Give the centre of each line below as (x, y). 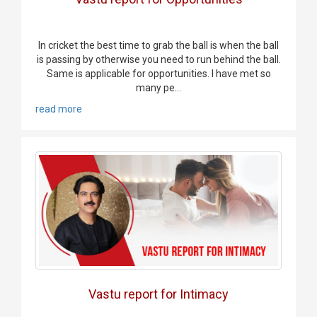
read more (59, 109)
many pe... (158, 87)
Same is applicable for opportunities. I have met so (158, 73)
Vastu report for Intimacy (158, 294)
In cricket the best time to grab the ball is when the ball (158, 45)
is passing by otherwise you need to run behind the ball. (158, 59)
